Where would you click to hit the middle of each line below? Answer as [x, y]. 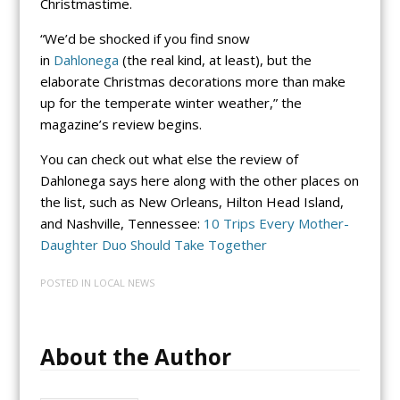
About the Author [135, 357]
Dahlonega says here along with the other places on [199, 180]
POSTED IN [67, 283]
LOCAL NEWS [124, 283]
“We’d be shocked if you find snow [145, 38]
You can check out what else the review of [169, 158]
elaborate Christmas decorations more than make [192, 81]
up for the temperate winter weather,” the [171, 102]
